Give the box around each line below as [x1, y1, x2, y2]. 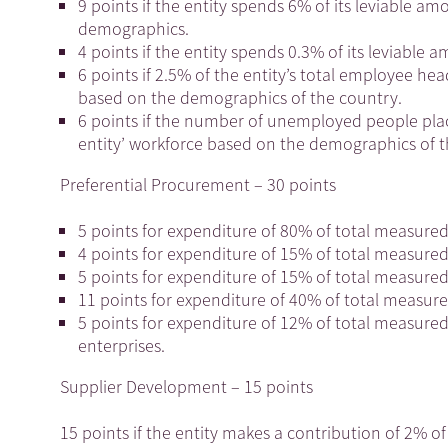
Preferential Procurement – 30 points [60, 172, 336, 196]
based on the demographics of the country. [78, 85, 406, 109]
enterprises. [78, 333, 165, 357]
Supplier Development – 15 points [60, 374, 313, 398]
